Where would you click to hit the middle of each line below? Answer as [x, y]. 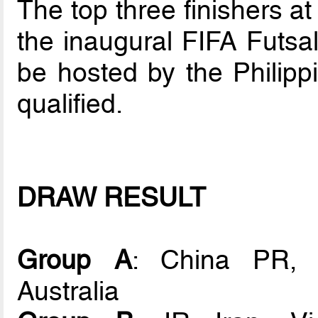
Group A [75, 259]
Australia [68, 291]
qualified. [70, 103]
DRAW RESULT [112, 197]
